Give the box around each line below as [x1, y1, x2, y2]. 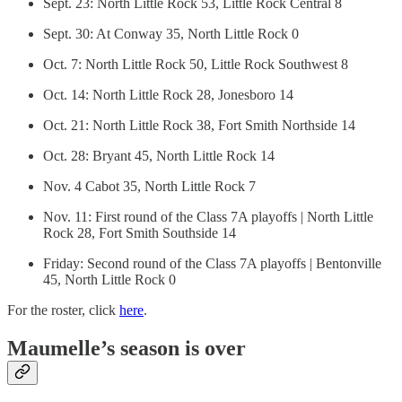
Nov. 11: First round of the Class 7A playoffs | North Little [43, 208, 373, 224]
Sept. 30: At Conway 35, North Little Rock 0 [43, 25, 299, 41]
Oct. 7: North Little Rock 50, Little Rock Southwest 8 [43, 56, 348, 72]
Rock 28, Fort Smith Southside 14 [43, 224, 236, 240]
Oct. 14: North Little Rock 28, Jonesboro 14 [43, 86, 293, 102]
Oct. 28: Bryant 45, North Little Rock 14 [43, 147, 275, 163]
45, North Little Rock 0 [43, 271, 176, 287]
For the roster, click [7, 301, 119, 318]
